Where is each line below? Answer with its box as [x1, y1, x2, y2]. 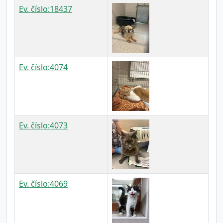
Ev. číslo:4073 [19, 120, 68, 131]
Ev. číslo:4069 [19, 178, 68, 189]
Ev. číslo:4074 [19, 62, 68, 73]
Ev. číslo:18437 [19, 3, 72, 14]
